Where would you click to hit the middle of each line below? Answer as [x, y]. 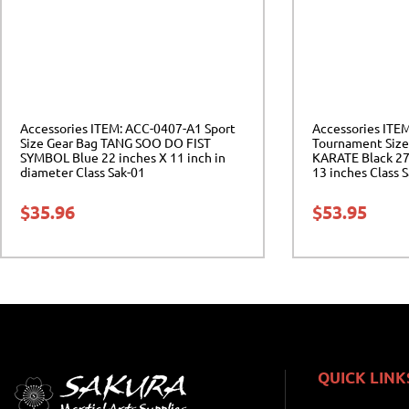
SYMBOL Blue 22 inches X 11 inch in [123, 157]
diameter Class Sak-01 [83, 171]
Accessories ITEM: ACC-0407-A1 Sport [128, 127]
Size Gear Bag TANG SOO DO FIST [115, 142]
